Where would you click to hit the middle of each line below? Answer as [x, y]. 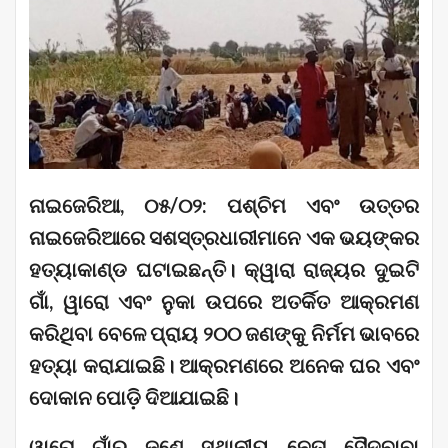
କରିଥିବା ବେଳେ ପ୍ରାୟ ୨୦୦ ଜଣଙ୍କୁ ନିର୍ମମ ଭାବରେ [224, 333]
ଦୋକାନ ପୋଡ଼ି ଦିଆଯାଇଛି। [133, 397]
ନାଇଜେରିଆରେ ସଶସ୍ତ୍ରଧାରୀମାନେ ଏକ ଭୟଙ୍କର [224, 237]
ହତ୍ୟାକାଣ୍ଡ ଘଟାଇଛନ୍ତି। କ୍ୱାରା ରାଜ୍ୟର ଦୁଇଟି [224, 269]
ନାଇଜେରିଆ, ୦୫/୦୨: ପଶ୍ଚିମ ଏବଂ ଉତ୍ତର [224, 205]
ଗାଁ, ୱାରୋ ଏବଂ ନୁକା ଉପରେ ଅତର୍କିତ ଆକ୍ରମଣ [224, 301]
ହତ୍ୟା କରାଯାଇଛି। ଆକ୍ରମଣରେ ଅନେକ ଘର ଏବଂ [224, 365]
